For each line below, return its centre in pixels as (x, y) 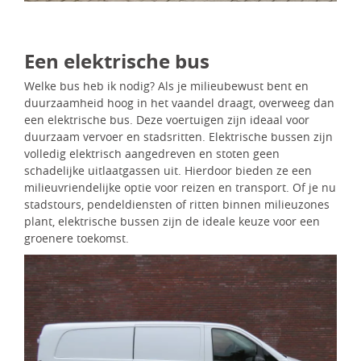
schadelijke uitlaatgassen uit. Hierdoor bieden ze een (168, 170)
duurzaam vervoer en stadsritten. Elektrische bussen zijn (178, 136)
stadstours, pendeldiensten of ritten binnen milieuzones (177, 204)
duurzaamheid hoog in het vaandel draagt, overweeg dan (179, 102)
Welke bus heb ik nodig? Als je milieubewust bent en (166, 85)
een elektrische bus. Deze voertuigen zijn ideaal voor (167, 119)
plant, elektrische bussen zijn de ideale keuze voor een (172, 221)
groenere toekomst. (77, 238)
